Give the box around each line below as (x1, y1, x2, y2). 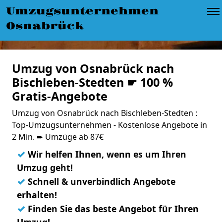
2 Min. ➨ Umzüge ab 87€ (12, 131, 104, 142)
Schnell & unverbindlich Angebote (25, 175, 175, 187)
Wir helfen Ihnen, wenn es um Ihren (25, 148, 186, 160)
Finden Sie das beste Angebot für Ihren (25, 203, 199, 215)
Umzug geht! (17, 162, 73, 173)
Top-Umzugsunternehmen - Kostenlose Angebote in (12, 119, 207, 130)
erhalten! (17, 189, 57, 201)
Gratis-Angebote (12, 88, 108, 104)
